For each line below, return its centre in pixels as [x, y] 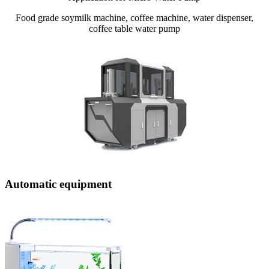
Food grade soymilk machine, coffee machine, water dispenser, [134, 17]
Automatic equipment [58, 184]
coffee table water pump [134, 28]
